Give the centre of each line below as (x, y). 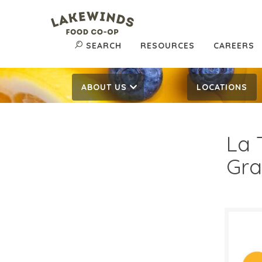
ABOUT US (104, 87)
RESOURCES (168, 46)
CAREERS (234, 46)
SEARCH (104, 46)
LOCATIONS (222, 87)
